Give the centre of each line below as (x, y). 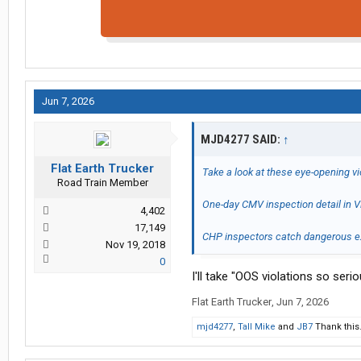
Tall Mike (257, 327)
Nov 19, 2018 (135, 245)
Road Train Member (102, 183)
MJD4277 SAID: (242, 140)
